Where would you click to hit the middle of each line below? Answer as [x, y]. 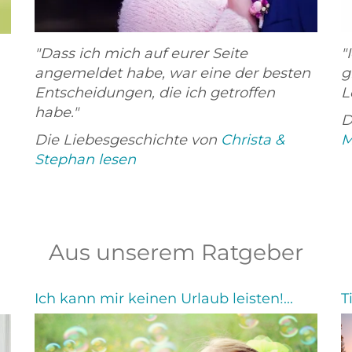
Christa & [253, 140]
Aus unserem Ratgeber [176, 253]
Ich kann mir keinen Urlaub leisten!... [164, 299]
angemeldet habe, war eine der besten [172, 73]
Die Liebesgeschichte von [128, 140]
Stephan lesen [85, 160]
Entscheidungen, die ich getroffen [155, 93]
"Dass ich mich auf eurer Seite [141, 54]
